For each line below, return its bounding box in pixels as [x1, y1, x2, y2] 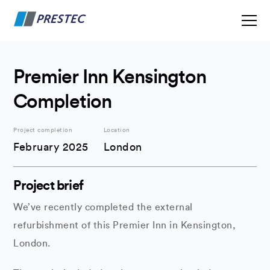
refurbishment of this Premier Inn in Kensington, [13, 221, 236, 230]
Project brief [13, 179, 84, 192]
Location [103, 127, 130, 133]
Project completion [13, 127, 73, 133]
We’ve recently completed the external [13, 202, 193, 212]
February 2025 [13, 142, 89, 152]
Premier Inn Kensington [13, 67, 207, 87]
